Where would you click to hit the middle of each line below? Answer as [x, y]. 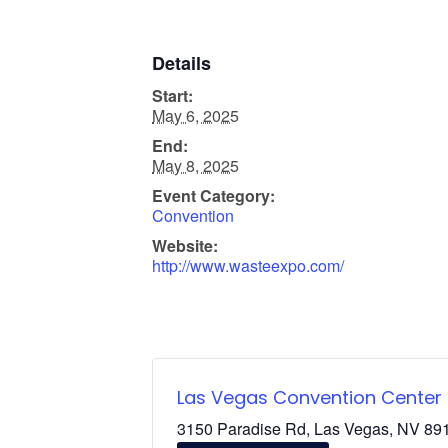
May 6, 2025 [195, 115]
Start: [172, 95]
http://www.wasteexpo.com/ [248, 265]
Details [181, 62]
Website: [185, 245]
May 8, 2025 [195, 165]
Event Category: [213, 195]
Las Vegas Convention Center [309, 397]
